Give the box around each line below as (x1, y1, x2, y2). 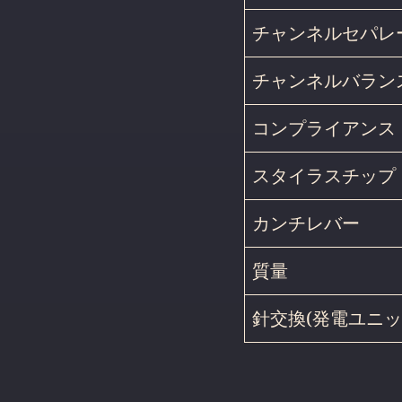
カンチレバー (252, 211, 360, 235)
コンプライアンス (252, 116, 396, 140)
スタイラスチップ (252, 163, 396, 188)
